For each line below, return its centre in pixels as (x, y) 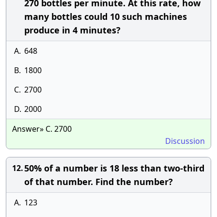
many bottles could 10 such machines (106, 16)
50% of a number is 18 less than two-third (114, 168)
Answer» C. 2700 (42, 129)
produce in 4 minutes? (72, 30)
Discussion (185, 141)
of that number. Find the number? (99, 182)
